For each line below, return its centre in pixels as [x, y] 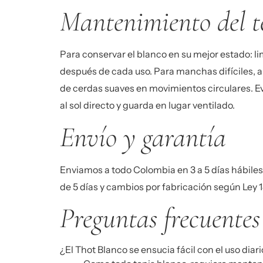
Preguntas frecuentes [160, 219]
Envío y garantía [143, 137]
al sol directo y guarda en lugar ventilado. [147, 105]
